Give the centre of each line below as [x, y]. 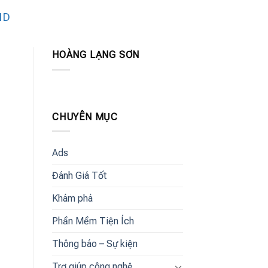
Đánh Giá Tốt [80, 176]
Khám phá [72, 199]
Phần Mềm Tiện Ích [93, 221]
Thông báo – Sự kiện [95, 244]
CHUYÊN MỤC [85, 117]
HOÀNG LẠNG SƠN [96, 55]
